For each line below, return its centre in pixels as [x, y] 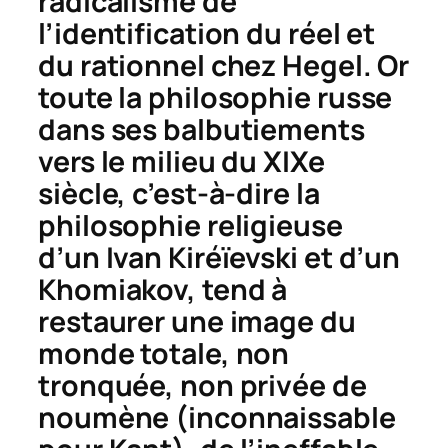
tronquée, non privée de [202, 385]
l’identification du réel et [207, 33]
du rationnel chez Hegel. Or [224, 65]
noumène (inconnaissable [217, 417]
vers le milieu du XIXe [181, 161]
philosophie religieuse [190, 225]
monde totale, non [164, 353]
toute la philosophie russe [215, 97]
